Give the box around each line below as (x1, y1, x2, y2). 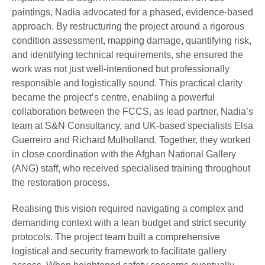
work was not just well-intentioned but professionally (12, 64, 230, 75)
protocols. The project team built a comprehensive (12, 232, 220, 243)
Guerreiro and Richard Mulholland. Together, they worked (12, 135, 251, 146)
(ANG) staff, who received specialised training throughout (12, 163, 250, 174)
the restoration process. (12, 177, 109, 188)
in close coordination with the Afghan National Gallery (12, 149, 236, 160)
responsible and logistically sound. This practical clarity (12, 78, 243, 89)
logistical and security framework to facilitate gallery (12, 246, 227, 257)
